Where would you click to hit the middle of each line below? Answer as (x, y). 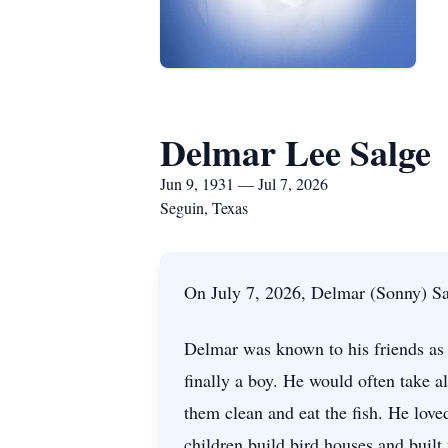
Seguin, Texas (204, 207)
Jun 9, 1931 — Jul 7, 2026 (244, 183)
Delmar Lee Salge (295, 152)
